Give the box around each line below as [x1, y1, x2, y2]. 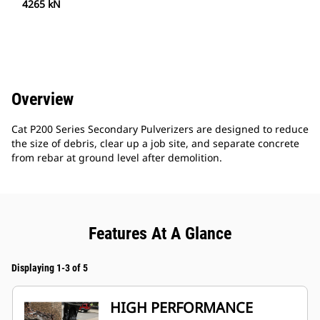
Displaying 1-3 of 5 [11, 262, 88, 274]
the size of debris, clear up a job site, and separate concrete [11, 136, 299, 151]
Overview [11, 89, 74, 110]
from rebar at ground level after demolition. [11, 151, 222, 165]
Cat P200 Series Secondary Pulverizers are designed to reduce [11, 122, 309, 136]
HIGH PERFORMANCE [110, 298, 253, 318]
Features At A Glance [89, 224, 231, 244]
